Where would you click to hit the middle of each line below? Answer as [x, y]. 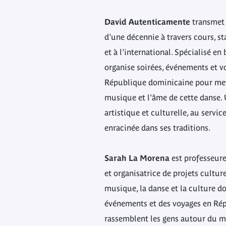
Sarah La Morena [138, 158]
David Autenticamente [147, 22]
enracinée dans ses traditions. [157, 128]
